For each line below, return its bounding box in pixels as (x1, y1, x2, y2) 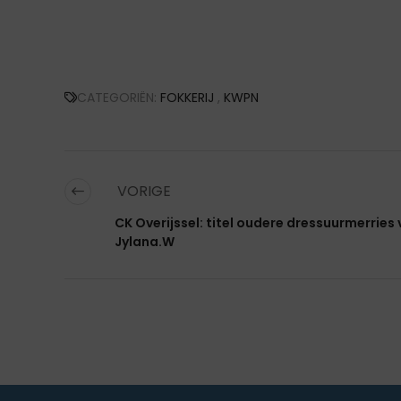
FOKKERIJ (160, 88, 214, 107)
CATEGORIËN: (77, 88, 160, 107)
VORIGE (114, 180, 171, 201)
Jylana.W (115, 232, 175, 251)
